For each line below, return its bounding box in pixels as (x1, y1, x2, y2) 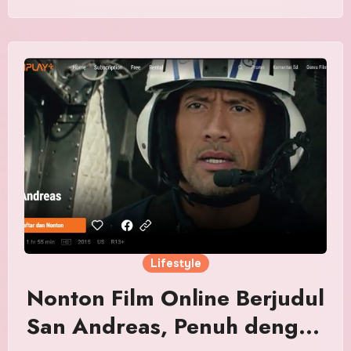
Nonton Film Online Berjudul (27, 282, 324, 315)
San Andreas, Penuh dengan (27, 310, 324, 343)
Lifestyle (150, 256, 201, 271)
